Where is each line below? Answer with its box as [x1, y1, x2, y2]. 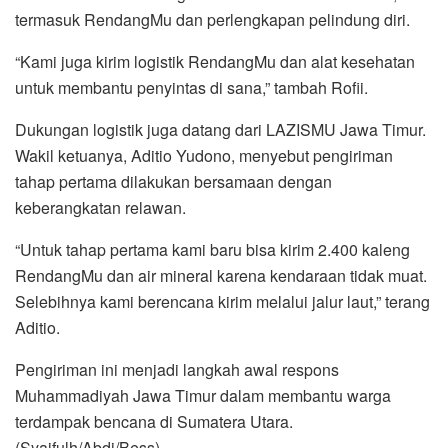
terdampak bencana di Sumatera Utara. [15, 410, 293, 434]
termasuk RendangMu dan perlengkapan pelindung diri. [15, 8, 410, 32]
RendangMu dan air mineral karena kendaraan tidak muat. [15, 264, 427, 288]
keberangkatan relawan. [15, 196, 186, 220]
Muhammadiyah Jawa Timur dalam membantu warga [15, 384, 391, 408]
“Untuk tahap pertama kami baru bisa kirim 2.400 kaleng [15, 238, 410, 262]
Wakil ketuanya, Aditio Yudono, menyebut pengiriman [15, 144, 393, 168]
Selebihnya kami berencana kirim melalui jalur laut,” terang [15, 290, 430, 314]
